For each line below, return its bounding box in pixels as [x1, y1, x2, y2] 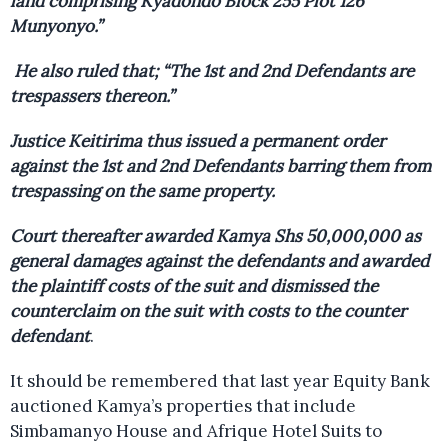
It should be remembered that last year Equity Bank [10, 369, 430, 392]
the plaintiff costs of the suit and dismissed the [10, 274, 378, 297]
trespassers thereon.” [10, 84, 174, 107]
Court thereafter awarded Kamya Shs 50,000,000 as [10, 224, 421, 247]
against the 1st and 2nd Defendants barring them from [10, 154, 431, 177]
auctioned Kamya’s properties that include [10, 394, 356, 417]
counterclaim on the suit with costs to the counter [10, 299, 406, 322]
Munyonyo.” [10, 14, 102, 37]
